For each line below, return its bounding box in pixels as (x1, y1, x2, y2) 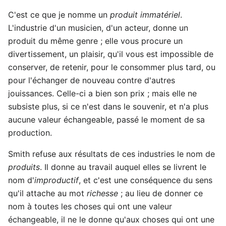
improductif (34, 175, 79, 185)
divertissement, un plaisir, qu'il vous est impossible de (8, 48, 213, 59)
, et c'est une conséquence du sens (79, 175, 212, 185)
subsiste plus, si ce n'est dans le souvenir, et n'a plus (8, 101, 208, 111)
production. (8, 127, 52, 138)
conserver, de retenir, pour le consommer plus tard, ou (8, 62, 215, 72)
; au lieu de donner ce (118, 188, 203, 198)
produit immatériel (110, 9, 180, 20)
